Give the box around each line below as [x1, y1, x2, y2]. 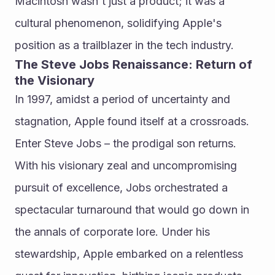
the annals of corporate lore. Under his [15, 225, 210, 238]
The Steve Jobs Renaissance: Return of [15, 57, 252, 72]
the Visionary [15, 73, 95, 88]
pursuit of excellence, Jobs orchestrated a [15, 181, 228, 194]
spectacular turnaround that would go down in [15, 203, 249, 216]
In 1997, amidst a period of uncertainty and [15, 93, 230, 106]
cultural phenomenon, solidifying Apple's [15, 17, 222, 29]
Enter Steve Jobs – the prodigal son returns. [15, 137, 236, 150]
